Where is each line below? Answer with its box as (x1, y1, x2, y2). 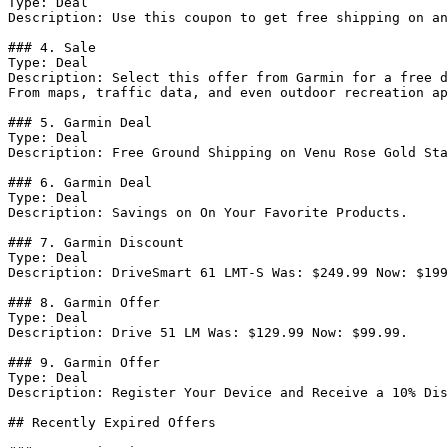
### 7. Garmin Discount (8, 235, 184, 250)
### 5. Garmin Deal (8, 115, 152, 130)
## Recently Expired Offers (8, 415, 216, 430)
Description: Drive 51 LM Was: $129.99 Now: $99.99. (8, 325, 408, 340)
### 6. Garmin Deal (8, 175, 152, 190)
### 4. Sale (8, 40, 96, 55)
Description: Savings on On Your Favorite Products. (8, 205, 408, 220)
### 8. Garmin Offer (8, 295, 160, 310)
